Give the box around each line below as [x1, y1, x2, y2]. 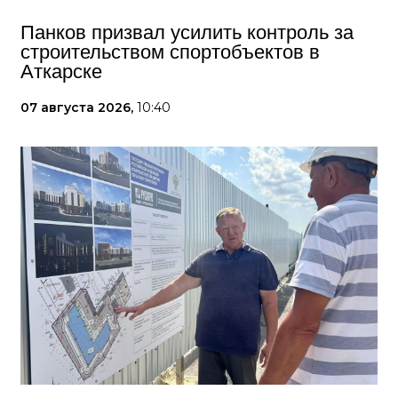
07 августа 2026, [20, 99, 137, 115]
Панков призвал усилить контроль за [20, 21, 354, 44]
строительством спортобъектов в [20, 41, 320, 63]
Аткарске [20, 60, 102, 83]
